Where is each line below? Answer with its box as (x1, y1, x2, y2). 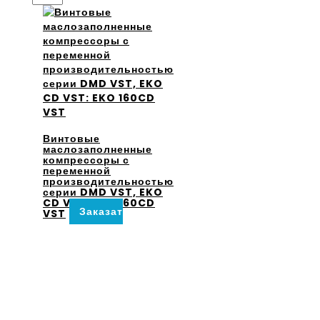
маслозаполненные (43, 141, 152, 156)
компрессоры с (43, 152, 129, 167)
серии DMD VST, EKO (43, 184, 163, 199)
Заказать (79, 204, 131, 219)
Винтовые (43, 131, 100, 146)
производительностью (43, 174, 174, 189)
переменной (43, 163, 111, 178)
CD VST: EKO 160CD (43, 195, 155, 210)
